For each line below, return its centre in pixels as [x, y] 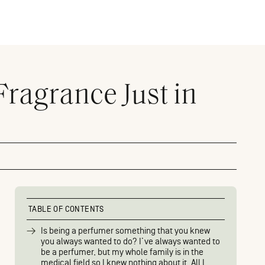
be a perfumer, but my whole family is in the [122, 252]
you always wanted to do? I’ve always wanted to [130, 242]
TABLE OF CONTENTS [66, 209]
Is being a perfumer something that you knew [125, 231]
